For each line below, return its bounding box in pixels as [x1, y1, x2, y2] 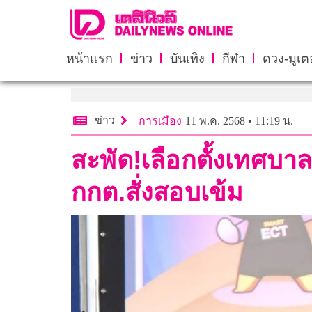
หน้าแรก [65, 51, 113, 65]
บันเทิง [169, 51, 205, 65]
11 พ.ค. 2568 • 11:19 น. [185, 114, 293, 127]
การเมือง [139, 114, 182, 127]
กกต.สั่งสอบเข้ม [71, 177, 244, 206]
